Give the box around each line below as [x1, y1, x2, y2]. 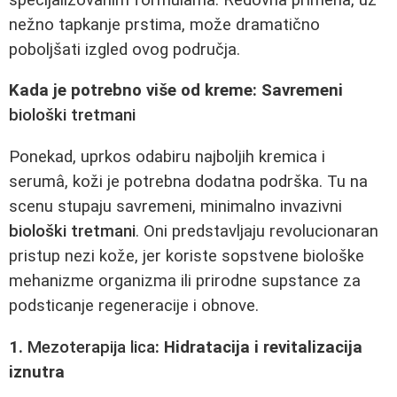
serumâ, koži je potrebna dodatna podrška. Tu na [9, 171, 368, 191]
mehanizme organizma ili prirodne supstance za [9, 270, 361, 291]
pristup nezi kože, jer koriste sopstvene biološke [9, 245, 364, 266]
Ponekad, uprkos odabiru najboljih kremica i [9, 146, 325, 167]
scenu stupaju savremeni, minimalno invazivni [9, 196, 342, 216]
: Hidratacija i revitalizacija [155, 337, 362, 357]
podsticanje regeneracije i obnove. [9, 295, 259, 315]
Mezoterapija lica [27, 337, 155, 357]
